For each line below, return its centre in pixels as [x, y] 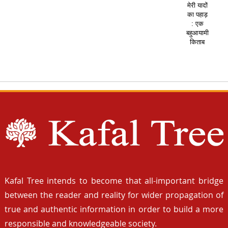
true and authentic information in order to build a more [114, 209]
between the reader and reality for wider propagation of [114, 195]
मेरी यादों [197, 6]
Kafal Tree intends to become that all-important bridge [114, 181]
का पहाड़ [197, 15]
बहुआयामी [197, 33]
